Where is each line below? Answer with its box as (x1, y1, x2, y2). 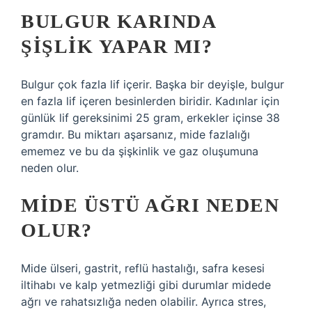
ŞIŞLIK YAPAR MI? (21, 36, 212, 57)
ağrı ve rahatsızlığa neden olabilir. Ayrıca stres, (21, 295, 266, 309)
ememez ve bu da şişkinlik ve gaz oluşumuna (21, 144, 258, 158)
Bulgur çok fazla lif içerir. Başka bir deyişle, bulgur (21, 77, 284, 91)
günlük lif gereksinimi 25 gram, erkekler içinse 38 (21, 111, 280, 125)
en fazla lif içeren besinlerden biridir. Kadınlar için (21, 94, 279, 108)
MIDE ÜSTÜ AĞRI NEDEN (21, 194, 279, 216)
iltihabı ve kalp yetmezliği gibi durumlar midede (21, 278, 271, 292)
